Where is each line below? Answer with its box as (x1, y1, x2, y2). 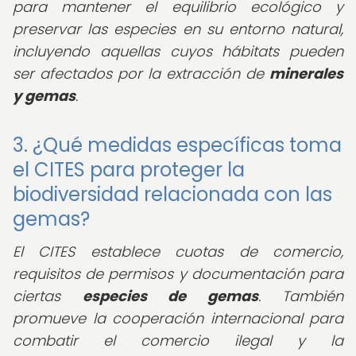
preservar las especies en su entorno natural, (13, 19, 343, 39)
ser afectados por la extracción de (13, 64, 269, 83)
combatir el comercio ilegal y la (13, 331, 343, 350)
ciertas (13, 286, 83, 306)
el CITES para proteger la (13, 157, 245, 183)
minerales (269, 64, 343, 83)
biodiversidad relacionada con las (13, 181, 332, 207)
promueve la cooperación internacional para (13, 308, 343, 328)
